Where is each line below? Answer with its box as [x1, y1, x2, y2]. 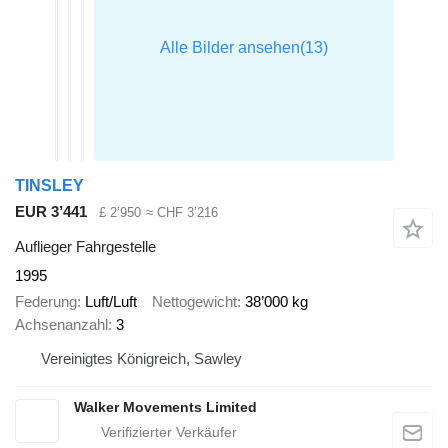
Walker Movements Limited [74, 399, 257, 415]
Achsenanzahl [15, 316, 108, 333]
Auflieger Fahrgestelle [15, 237, 156, 255]
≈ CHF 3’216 [145, 205, 218, 220]
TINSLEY [15, 176, 84, 194]
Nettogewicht [152, 293, 237, 310]
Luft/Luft [85, 293, 137, 310]
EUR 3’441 [15, 202, 87, 220]
